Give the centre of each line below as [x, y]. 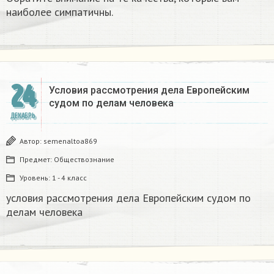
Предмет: [37, 159]
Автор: [31, 141]
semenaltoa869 [70, 141]
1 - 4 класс [69, 177]
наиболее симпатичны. [60, 12]
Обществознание [84, 159]
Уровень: [36, 177]
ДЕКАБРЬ [23, 116]
